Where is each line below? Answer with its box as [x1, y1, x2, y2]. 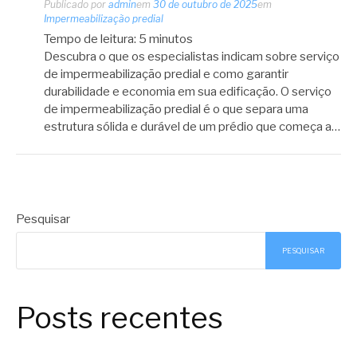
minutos [149, 32, 193, 46]
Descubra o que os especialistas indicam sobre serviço [44, 49, 339, 64]
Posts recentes [16, 300, 223, 335]
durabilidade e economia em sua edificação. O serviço [44, 84, 331, 99]
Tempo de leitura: [44, 32, 136, 46]
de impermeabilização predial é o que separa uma [44, 102, 308, 116]
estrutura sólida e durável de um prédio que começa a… [44, 120, 340, 134]
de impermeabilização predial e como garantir [44, 67, 288, 81]
